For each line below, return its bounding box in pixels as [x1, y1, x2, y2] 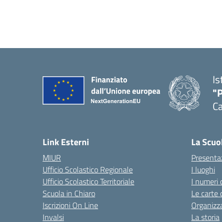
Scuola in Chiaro [43, 187, 95, 199]
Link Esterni [43, 135, 89, 149]
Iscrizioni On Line [43, 199, 98, 211]
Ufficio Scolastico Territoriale [43, 175, 134, 187]
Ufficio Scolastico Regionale [43, 164, 133, 175]
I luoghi [191, 164, 215, 175]
